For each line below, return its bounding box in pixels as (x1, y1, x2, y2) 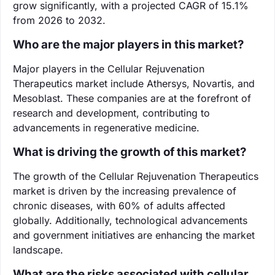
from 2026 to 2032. (13, 14, 106, 26)
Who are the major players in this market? (13, 37, 244, 52)
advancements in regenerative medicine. (13, 121, 199, 134)
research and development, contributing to (13, 106, 210, 119)
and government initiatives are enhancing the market (13, 228, 255, 241)
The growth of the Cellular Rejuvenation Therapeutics (13, 169, 258, 182)
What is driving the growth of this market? (13, 144, 246, 159)
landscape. (13, 243, 63, 256)
